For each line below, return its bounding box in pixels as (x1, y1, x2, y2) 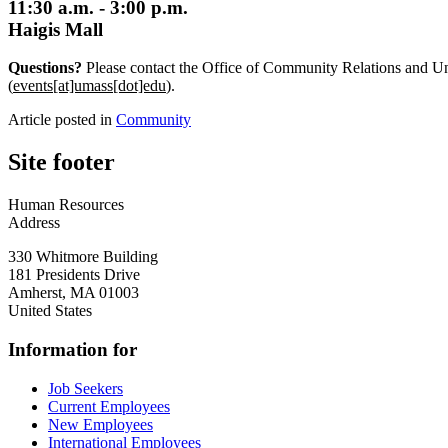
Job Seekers (48, 379, 123, 397)
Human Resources (8, 196, 124, 214)
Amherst (8, 284, 62, 302)
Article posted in (8, 111, 116, 129)
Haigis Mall (8, 18, 103, 40)
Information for (8, 338, 137, 360)
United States (8, 302, 92, 320)
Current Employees (48, 397, 170, 415)
